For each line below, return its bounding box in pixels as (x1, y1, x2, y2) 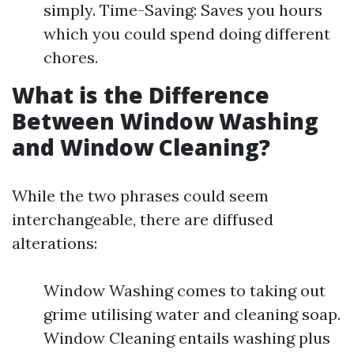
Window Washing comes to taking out (43, 281, 326, 300)
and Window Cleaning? (12, 132, 270, 162)
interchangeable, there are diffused (12, 209, 273, 229)
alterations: (12, 233, 97, 253)
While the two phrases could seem (12, 186, 269, 205)
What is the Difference (12, 80, 269, 110)
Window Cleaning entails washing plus (43, 328, 330, 348)
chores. (43, 47, 98, 67)
